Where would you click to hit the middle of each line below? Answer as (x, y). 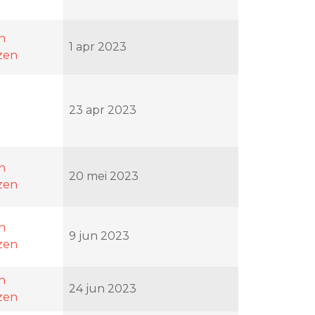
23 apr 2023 (103, 110)
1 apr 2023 (98, 46)
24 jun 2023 (103, 288)
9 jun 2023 (99, 236)
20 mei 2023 (104, 176)
